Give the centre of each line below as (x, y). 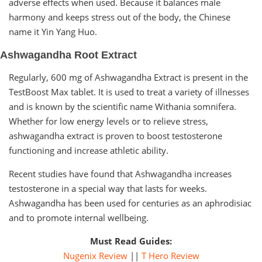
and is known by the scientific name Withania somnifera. (123, 106)
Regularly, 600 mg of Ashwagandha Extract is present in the (128, 77)
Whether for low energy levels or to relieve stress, (108, 121)
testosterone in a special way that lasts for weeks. (108, 188)
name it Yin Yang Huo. (53, 31)
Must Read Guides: (131, 241)
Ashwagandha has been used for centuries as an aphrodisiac (130, 203)
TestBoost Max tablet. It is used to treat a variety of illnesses (129, 92)
